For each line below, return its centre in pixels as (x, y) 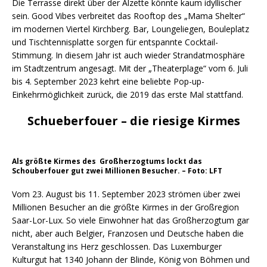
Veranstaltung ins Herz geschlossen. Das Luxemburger (117, 246)
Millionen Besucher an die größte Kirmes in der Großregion (125, 207)
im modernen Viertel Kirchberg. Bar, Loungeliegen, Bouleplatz (131, 29)
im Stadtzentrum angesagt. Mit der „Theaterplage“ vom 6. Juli (130, 68)
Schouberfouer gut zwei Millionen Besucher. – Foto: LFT (117, 171)
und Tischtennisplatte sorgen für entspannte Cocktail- (115, 42)
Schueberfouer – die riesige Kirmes (133, 121)
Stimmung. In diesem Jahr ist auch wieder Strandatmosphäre (128, 55)
